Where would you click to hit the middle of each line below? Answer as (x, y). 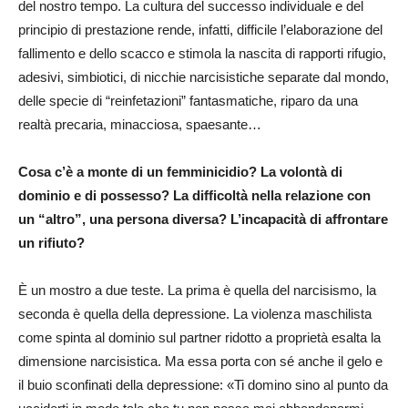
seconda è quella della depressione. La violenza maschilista (195, 314)
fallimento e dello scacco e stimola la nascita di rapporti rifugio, (202, 53)
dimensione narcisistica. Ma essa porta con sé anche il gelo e (200, 361)
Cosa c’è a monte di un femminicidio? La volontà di (180, 172)
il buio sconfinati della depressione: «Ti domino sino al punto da (203, 385)
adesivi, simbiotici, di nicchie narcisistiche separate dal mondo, (204, 77)
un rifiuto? (51, 243)
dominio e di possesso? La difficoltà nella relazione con (194, 195)
